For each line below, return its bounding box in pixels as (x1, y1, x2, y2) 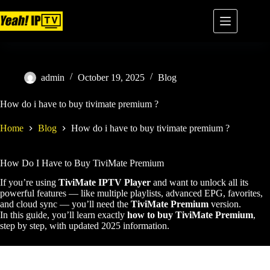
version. (209, 199, 241, 210)
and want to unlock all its (151, 177, 248, 188)
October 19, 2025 (78, 72, 145, 83)
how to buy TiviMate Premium (127, 210, 253, 221)
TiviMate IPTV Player (58, 177, 151, 188)
